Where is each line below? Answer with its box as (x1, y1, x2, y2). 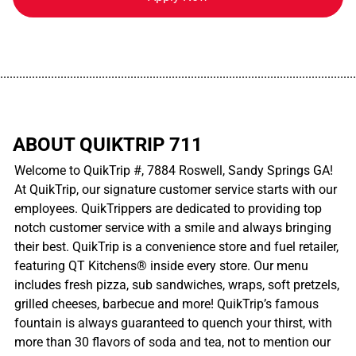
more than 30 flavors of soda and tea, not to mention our (14, 334, 331, 350)
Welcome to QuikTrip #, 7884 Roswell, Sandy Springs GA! (14, 162, 333, 178)
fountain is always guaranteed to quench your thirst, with (14, 315, 332, 331)
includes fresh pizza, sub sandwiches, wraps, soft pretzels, (14, 277, 339, 292)
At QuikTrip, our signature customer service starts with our (14, 181, 337, 197)
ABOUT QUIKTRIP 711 (13, 133, 203, 156)
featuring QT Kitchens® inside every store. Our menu (14, 257, 308, 273)
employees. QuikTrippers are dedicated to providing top (14, 200, 322, 216)
